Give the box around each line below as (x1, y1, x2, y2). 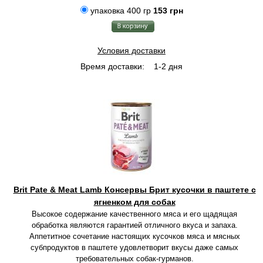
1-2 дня (151, 62, 183, 71)
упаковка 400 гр (87, 6, 153, 15)
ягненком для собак (93, 197, 176, 207)
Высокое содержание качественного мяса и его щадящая (32, 210, 237, 218)
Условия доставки (97, 46, 166, 55)
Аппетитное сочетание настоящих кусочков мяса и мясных (29, 232, 240, 241)
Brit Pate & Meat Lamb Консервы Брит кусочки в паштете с (13, 185, 256, 194)
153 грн (153, 6, 183, 15)
